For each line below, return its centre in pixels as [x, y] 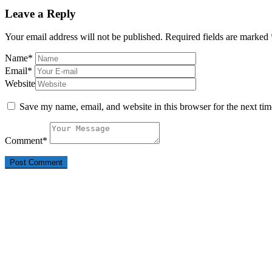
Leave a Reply [40, 13]
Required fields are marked [218, 37]
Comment [24, 141]
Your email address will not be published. [84, 37]
